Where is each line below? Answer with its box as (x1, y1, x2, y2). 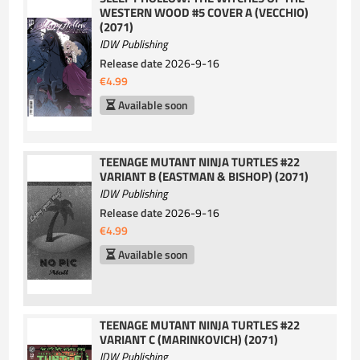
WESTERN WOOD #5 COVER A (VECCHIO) (100, 2, 309, 22)
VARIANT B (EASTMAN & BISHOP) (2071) (100, 166, 309, 186)
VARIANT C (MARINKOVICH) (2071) (100, 330, 279, 350)
